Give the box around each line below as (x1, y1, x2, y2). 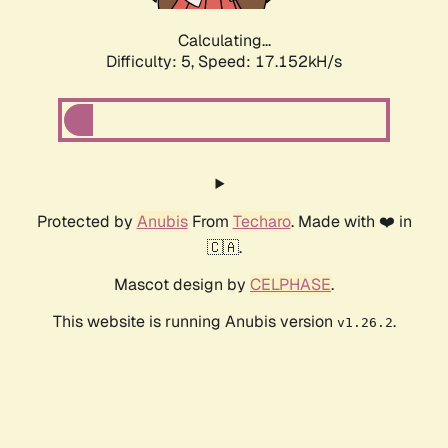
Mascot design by (114, 274, 250, 296)
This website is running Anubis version (52, 311, 337, 333)
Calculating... (177, 30, 271, 52)
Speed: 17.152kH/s (198, 51, 342, 73)
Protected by (36, 211, 137, 233)
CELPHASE (250, 274, 331, 296)
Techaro (232, 211, 291, 233)
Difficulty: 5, (106, 51, 198, 73)
